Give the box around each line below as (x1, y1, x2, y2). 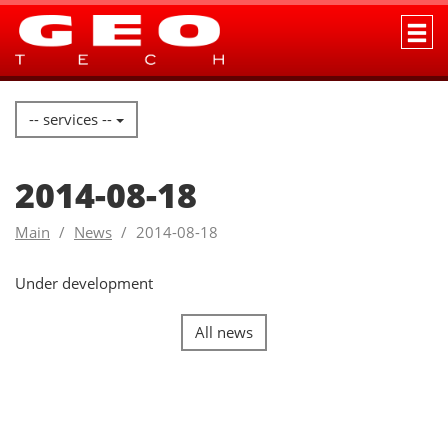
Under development (15, 273, 153, 294)
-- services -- (29, 109, 116, 130)
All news (195, 322, 253, 343)
